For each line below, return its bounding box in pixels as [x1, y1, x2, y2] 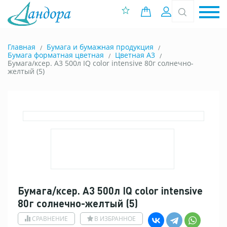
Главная [8, 42, 35, 52]
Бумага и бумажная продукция [47, 42, 154, 52]
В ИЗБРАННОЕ [94, 214, 136, 223]
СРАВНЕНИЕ [32, 214, 68, 223]
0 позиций [156, 7, 193, 16]
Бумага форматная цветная [8, 50, 104, 60]
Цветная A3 [115, 50, 155, 60]
